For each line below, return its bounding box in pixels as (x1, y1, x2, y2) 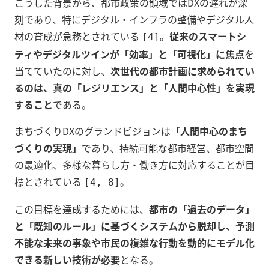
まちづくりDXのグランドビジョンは (14, 124, 171, 139)
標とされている (14, 174, 84, 189)
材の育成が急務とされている (14, 29, 142, 44)
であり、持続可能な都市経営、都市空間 (82, 141, 254, 156)
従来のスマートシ (169, 29, 246, 44)
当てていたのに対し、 (14, 64, 110, 79)
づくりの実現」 (14, 141, 82, 156)
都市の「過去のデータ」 (149, 202, 255, 217)
